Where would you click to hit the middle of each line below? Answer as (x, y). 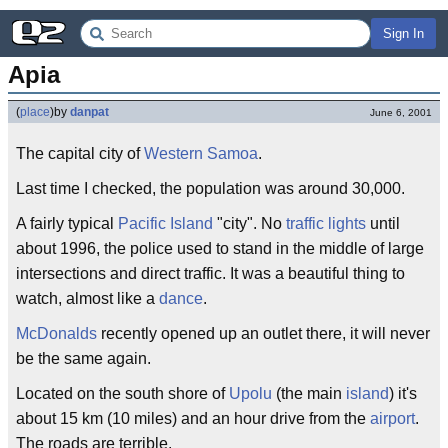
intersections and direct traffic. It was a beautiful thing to (210, 273)
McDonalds (56, 333)
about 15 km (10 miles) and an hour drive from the (193, 418)
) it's (403, 393)
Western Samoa (201, 153)
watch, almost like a (87, 298)
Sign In (403, 33)
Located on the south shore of (122, 393)
